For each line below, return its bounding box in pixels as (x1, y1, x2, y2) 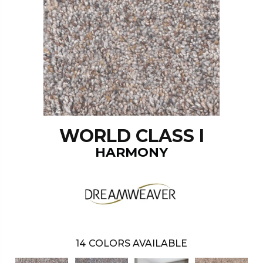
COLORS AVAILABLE (89, 238, 187, 249)
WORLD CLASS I (59, 125, 204, 147)
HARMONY (95, 144, 168, 161)
